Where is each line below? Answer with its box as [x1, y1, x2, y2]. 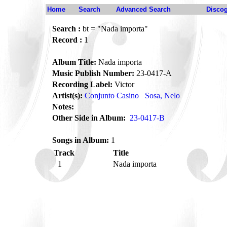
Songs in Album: [52, 136, 109, 144]
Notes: [52, 102, 74, 111]
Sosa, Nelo [145, 91, 180, 100]
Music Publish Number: [52, 69, 134, 78]
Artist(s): [52, 91, 83, 100]
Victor [112, 80, 134, 89]
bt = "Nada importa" [81, 24, 148, 33]
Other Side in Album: [52, 113, 126, 122]
